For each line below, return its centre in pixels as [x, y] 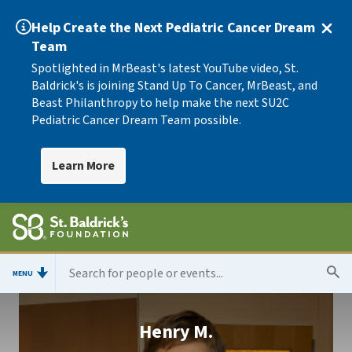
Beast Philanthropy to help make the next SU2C [160, 103]
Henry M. [176, 332]
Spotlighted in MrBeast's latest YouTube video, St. [165, 68]
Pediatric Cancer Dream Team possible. [136, 120]
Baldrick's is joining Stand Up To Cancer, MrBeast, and [174, 86]
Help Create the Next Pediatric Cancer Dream [173, 28]
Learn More [84, 166]
